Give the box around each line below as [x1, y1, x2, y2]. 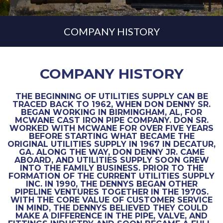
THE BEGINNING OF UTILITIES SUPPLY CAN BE [15, 92, 208, 101]
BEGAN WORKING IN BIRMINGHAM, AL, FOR [21, 108, 202, 117]
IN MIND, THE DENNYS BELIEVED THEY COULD [15, 203, 208, 213]
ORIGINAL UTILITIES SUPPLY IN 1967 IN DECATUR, [7, 139, 216, 149]
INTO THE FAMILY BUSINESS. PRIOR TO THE [19, 163, 204, 173]
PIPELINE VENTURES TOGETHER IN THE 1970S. [14, 187, 209, 197]
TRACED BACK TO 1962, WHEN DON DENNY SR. [12, 100, 211, 109]
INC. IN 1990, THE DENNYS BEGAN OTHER [25, 179, 198, 189]
